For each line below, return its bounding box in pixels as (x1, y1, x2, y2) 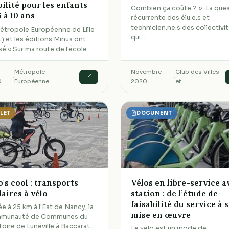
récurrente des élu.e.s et (131, 13, 210, 22)
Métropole (14, 68, 45, 76)
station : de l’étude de (131, 188, 218, 198)
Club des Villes (175, 68, 220, 76)
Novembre (131, 68, 162, 76)
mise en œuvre (131, 209, 191, 220)
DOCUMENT (136, 109, 172, 117)
